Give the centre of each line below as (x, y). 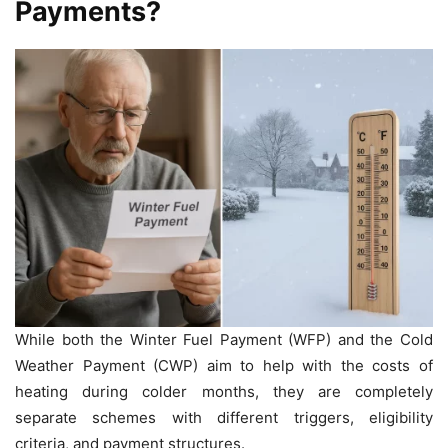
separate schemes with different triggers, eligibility (224, 418)
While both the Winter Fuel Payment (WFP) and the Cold (224, 340)
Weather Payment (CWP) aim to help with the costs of (224, 366)
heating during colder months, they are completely (224, 392)
